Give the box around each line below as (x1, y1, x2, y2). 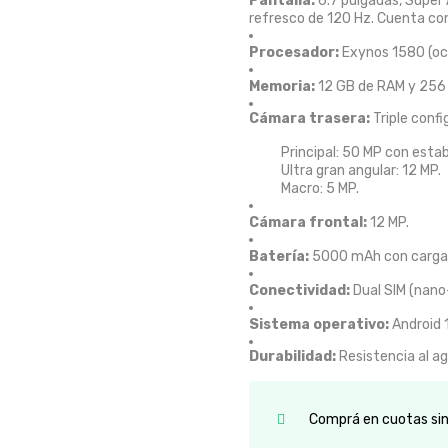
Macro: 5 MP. (281, 180, 359, 197)
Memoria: (249, 78, 315, 95)
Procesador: (249, 44, 339, 61)
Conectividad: (249, 282, 350, 299)
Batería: (249, 248, 309, 265)
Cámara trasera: (249, 110, 370, 127)
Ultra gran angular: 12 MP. (281, 162, 441, 179)
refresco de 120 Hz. (249, 10, 374, 27)
